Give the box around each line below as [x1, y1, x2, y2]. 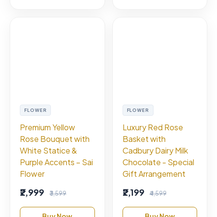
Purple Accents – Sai [20, 156, 93, 167]
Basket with [122, 133, 166, 144]
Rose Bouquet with [20, 133, 90, 144]
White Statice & [20, 145, 77, 155]
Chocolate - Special [122, 156, 194, 167]
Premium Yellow [20, 122, 75, 132]
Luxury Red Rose [122, 122, 183, 132]
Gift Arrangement [122, 168, 186, 179]
